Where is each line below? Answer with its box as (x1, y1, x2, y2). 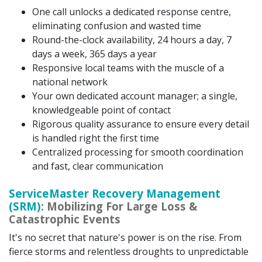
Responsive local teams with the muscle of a (32, 61, 224, 74)
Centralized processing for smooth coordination (32, 145, 243, 158)
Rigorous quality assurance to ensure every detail (32, 117, 249, 130)
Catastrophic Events (9, 211, 120, 226)
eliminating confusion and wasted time (32, 19, 201, 32)
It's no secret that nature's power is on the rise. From (9, 230, 242, 244)
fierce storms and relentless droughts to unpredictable (9, 244, 249, 258)
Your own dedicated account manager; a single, (32, 89, 237, 102)
